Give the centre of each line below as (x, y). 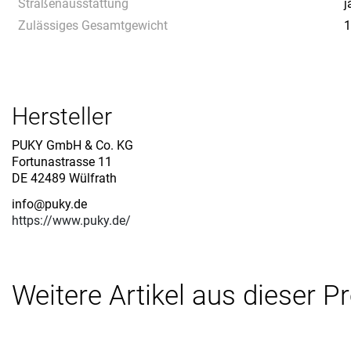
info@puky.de (49, 204)
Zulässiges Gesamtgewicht (93, 25)
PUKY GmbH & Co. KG (72, 145)
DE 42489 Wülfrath (64, 178)
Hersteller (62, 116)
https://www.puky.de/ (71, 220)
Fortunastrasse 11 (62, 161)
